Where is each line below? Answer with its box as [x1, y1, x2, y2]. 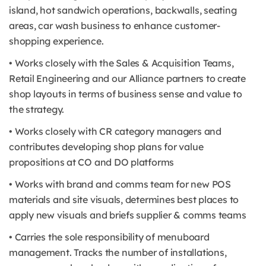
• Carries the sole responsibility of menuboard [9, 231, 210, 243]
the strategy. [9, 103, 65, 115]
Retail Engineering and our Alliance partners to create [9, 72, 246, 84]
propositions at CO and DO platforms [9, 156, 175, 168]
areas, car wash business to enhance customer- [9, 20, 220, 31]
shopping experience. [9, 35, 104, 47]
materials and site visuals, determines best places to [9, 194, 239, 205]
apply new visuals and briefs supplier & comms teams [9, 209, 246, 221]
